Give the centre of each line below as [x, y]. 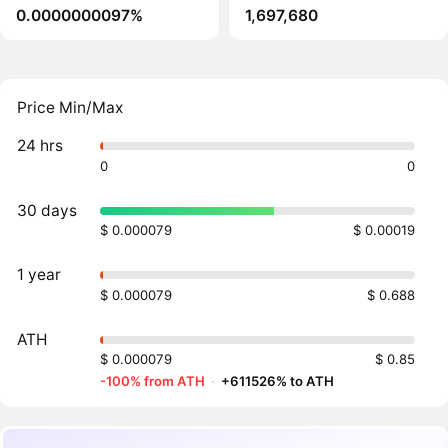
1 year [39, 275]
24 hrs [40, 146]
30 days [47, 210]
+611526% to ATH [278, 381]
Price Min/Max [70, 107]
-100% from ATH [153, 381]
